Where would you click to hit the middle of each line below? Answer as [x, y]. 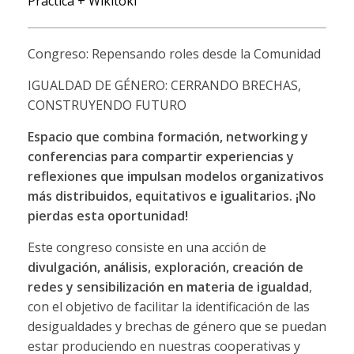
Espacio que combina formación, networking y [168, 137]
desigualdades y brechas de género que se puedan [177, 327]
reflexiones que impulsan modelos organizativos [175, 177]
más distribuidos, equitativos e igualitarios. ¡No [171, 196]
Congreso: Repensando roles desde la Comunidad [174, 54]
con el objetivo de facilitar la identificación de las [168, 307]
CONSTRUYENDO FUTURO [107, 105]
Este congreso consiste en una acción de [147, 248]
